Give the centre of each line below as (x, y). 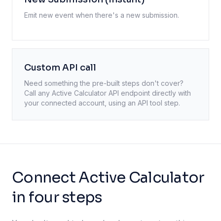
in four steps (57, 197)
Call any (38, 93)
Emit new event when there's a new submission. (102, 15)
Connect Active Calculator (108, 178)
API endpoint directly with (149, 93)
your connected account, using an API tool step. (102, 103)
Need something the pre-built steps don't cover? (104, 83)
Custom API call (60, 68)
